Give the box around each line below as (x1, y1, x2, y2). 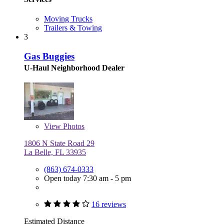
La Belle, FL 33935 (24, 147, 86, 156)
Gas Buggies (24, 50, 74, 61)
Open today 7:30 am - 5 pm (44, 173, 131, 182)
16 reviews (91, 199, 126, 208)
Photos (61, 121, 84, 130)
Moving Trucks (44, 14, 92, 23)
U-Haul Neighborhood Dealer (24, 63, 124, 72)
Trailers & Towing (44, 23, 102, 32)
